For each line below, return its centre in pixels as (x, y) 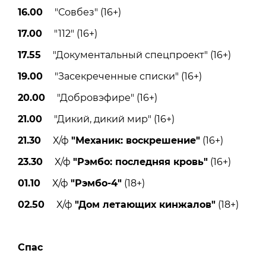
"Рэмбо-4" (96, 183)
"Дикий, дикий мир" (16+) (108, 119)
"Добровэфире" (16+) (101, 98)
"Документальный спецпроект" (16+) (136, 55)
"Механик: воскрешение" (136, 141)
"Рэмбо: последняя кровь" (140, 162)
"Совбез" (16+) (82, 12)
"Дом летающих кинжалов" (145, 205)
